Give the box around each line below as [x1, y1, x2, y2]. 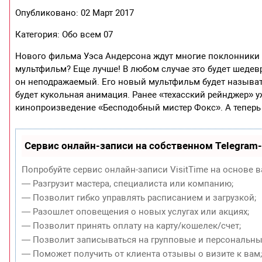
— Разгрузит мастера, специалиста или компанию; [22, 178, 234, 189]
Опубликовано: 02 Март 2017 [15, 7, 135, 18]
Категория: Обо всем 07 [15, 29, 113, 40]
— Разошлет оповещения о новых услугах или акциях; [22, 206, 250, 217]
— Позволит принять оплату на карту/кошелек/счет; [22, 220, 242, 231]
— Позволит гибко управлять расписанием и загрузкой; [22, 192, 257, 203]
